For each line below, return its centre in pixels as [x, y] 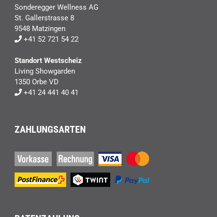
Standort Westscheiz [48, 61]
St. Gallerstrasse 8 [44, 18]
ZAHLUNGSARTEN [50, 130]
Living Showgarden [45, 71]
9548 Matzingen [40, 29]
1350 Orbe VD [37, 82]
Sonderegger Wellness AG [56, 8]
